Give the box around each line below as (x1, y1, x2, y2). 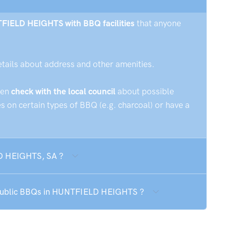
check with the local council (11, 86, 116, 96)
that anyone (135, 18, 181, 28)
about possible (116, 86, 174, 96)
